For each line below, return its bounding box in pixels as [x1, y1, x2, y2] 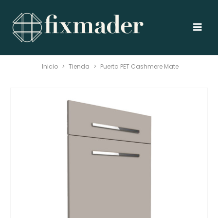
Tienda [69, 62, 90, 71]
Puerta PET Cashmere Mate [100, 62, 179, 71]
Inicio [42, 62, 58, 71]
